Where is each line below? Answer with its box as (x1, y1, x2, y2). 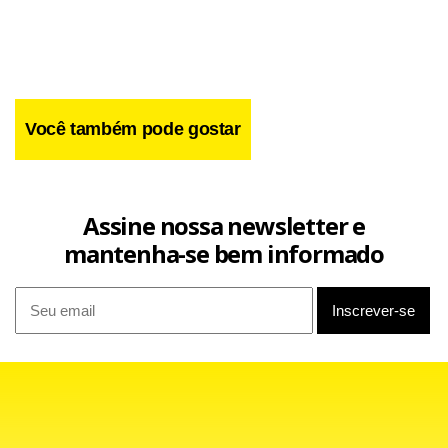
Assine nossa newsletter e (83, 209, 365, 242)
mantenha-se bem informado (64, 237, 384, 270)
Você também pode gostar (25, 119, 241, 139)
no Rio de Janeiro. (15, 18, 138, 40)
